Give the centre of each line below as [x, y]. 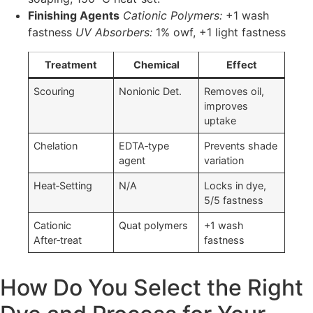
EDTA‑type [144, 145]
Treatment [71, 64]
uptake [220, 120]
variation [224, 160]
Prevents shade [241, 145]
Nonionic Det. [151, 91]
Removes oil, [234, 91]
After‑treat [58, 240]
